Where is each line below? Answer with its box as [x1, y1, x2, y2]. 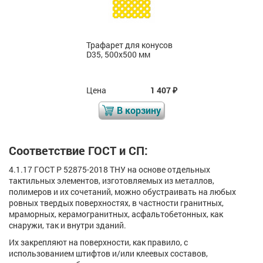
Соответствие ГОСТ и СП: [9, 142, 148, 158]
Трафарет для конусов [86, 39, 173, 50]
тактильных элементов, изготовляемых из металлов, [9, 174, 214, 186]
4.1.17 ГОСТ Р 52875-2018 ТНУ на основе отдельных [9, 163, 210, 175]
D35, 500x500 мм [86, 48, 150, 60]
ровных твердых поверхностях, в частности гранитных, [9, 197, 224, 208]
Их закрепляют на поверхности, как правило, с [9, 236, 188, 248]
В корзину [117, 103, 161, 116]
